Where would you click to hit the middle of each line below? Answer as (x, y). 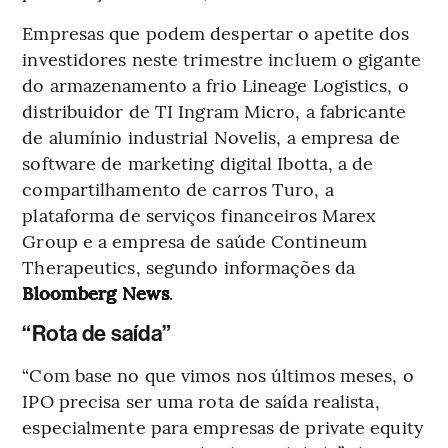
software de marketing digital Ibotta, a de (198, 162)
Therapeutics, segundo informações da (188, 266)
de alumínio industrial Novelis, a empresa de (211, 136)
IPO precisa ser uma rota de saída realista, (201, 400)
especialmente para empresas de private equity (223, 426)
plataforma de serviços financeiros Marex (199, 214)
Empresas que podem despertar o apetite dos (216, 32)
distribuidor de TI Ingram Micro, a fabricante (214, 110)
